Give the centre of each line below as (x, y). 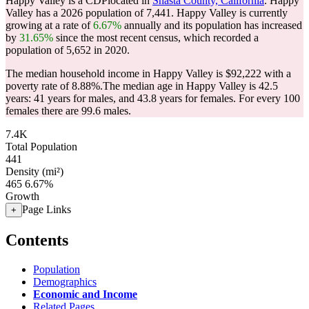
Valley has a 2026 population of (76, 13)
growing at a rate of (49, 25)
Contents (37, 240)
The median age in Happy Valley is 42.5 (190, 86)
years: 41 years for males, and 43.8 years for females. (122, 98)
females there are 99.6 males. (68, 111)
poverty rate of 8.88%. (54, 86)
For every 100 (269, 98)
